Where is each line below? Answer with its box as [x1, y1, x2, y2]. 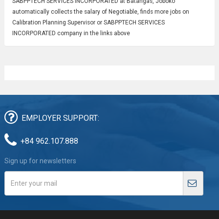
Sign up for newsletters [4, 156, 76, 165]
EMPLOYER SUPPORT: [21, 113, 99, 123]
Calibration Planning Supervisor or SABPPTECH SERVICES [12, 19, 165, 26]
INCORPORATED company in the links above [12, 29, 130, 37]
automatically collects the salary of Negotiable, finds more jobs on [12, 8, 189, 15]
